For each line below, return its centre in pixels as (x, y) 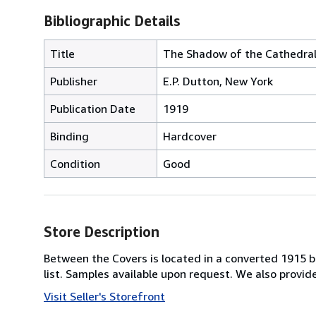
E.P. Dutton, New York (218, 81)
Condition (75, 163)
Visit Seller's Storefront (104, 296)
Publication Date (93, 108)
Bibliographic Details (112, 20)
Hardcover (190, 136)
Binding (69, 136)
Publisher (74, 81)
